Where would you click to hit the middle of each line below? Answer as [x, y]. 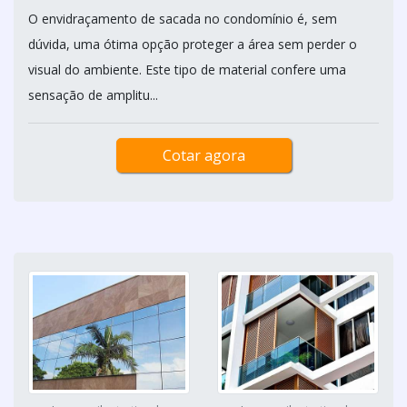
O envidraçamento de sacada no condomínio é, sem [183, 19]
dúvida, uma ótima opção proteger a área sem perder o [193, 44]
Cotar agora [203, 155]
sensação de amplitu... [93, 95]
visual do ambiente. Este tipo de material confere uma [187, 69]
